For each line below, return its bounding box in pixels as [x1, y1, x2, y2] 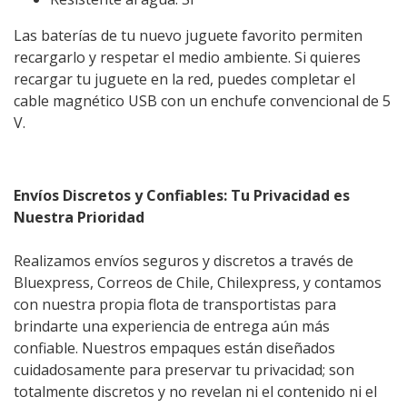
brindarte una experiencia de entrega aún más [14, 315, 330, 336]
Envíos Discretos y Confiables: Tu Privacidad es [14, 184, 350, 205]
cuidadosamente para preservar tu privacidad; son [14, 359, 354, 380]
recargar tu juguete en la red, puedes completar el [14, 68, 355, 89]
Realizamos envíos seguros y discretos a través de [14, 250, 353, 271]
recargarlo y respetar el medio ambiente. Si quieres [14, 46, 361, 67]
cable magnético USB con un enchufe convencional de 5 [14, 90, 391, 111]
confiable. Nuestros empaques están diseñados [14, 337, 335, 358]
